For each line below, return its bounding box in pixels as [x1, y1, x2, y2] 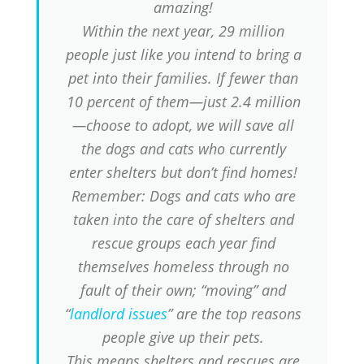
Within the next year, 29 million [82, 21, 284, 41]
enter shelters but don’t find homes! [69, 162, 297, 183]
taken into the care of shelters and [72, 210, 294, 230]
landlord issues [70, 304, 167, 324]
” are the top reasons [167, 304, 301, 324]
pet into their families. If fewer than [68, 68, 298, 89]
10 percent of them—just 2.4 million [66, 92, 301, 112]
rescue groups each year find [91, 233, 275, 253]
